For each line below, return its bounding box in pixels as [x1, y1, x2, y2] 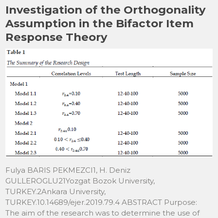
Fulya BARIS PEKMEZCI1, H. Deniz [5, 165, 131, 175]
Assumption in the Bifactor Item [5, 16, 194, 30]
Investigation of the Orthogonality [5, 2, 206, 17]
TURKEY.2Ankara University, [5, 187, 106, 197]
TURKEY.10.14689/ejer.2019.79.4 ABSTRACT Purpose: [5, 198, 198, 207]
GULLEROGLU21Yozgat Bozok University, [5, 176, 155, 186]
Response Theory [5, 30, 108, 44]
